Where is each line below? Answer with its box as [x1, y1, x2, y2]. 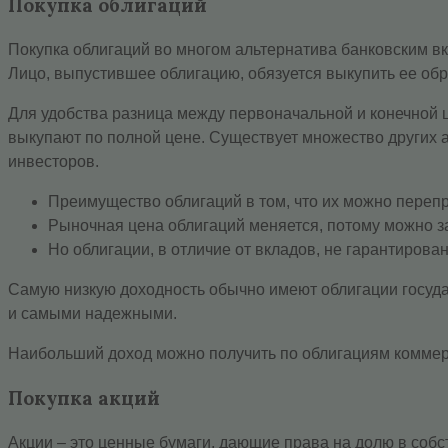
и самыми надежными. [8, 304, 177, 322]
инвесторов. [8, 152, 99, 170]
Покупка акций [8, 386, 160, 411]
